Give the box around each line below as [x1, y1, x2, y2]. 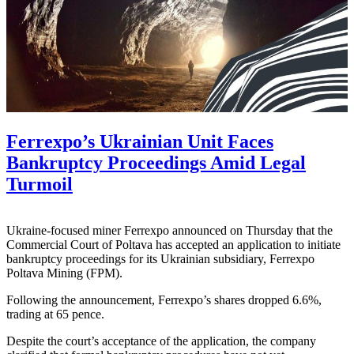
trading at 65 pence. [6, 307, 104, 321]
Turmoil [6, 174, 73, 195]
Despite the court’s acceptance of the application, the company [6, 333, 316, 348]
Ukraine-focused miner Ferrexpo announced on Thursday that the [6, 223, 333, 237]
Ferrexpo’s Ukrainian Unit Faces [6, 131, 273, 153]
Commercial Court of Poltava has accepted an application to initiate [6, 237, 341, 251]
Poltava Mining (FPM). [6, 265, 122, 280]
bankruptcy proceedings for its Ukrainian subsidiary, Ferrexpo [6, 251, 314, 265]
